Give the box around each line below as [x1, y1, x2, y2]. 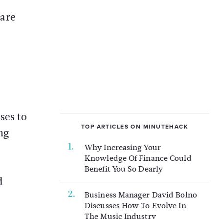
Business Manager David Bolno [85, 189, 197, 200]
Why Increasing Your [85, 142, 161, 153]
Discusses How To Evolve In [85, 200, 186, 211]
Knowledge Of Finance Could [85, 153, 192, 164]
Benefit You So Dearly [85, 163, 163, 175]
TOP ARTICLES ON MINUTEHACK [81, 123, 189, 130]
